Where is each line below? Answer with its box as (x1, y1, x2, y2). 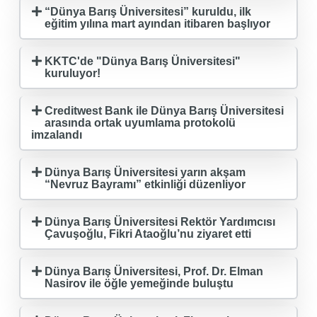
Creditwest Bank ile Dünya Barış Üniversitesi (45, 104, 284, 117)
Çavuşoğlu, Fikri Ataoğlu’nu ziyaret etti (45, 227, 252, 240)
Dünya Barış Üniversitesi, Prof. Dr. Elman (45, 265, 264, 277)
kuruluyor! (45, 67, 101, 79)
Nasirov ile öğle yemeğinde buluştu (45, 277, 234, 289)
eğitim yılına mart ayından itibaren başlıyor (45, 17, 271, 30)
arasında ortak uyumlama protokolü (45, 116, 236, 129)
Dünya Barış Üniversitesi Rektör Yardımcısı (45, 215, 276, 228)
